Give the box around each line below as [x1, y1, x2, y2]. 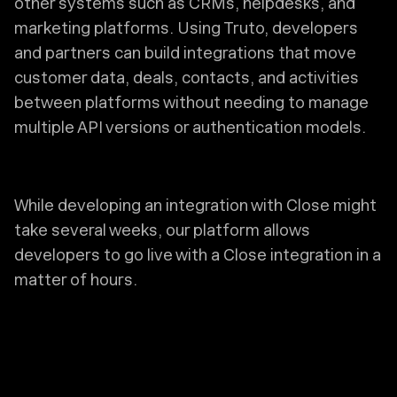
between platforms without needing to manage [14, 93, 369, 113]
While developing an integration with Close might [14, 196, 377, 215]
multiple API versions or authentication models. [14, 118, 366, 137]
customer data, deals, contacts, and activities [14, 68, 359, 88]
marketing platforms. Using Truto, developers [14, 19, 358, 38]
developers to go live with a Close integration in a [14, 245, 381, 265]
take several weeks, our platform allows [14, 221, 310, 240]
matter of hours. [14, 270, 137, 290]
